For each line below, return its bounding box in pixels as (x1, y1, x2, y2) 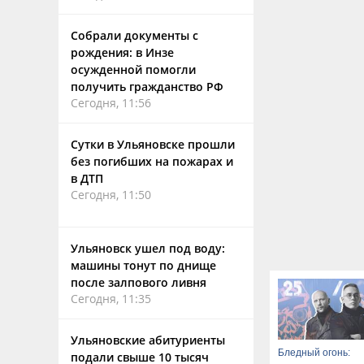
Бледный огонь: (278, 346, 350, 358)
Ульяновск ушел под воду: (71, 240, 225, 256)
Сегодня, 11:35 (71, 291, 151, 306)
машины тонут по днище (71, 258, 216, 273)
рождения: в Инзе (71, 45, 174, 60)
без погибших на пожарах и (71, 154, 233, 169)
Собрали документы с (71, 28, 198, 43)
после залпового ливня (71, 275, 206, 290)
